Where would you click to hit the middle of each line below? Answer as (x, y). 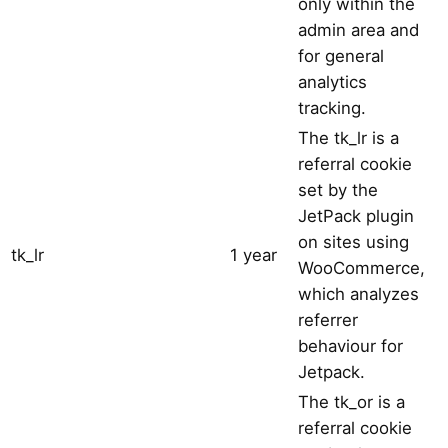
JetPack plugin (356, 215)
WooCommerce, (361, 267)
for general (341, 55)
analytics (332, 81)
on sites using (353, 241)
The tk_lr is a (348, 137)
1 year (253, 254)
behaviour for (350, 345)
